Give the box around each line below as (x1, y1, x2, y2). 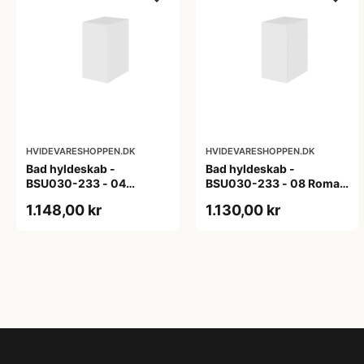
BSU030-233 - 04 (26, 176, 126, 191)
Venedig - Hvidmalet (26, 191, 138, 206)
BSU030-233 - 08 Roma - (205, 176, 348, 191)
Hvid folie (205, 191, 258, 206)
